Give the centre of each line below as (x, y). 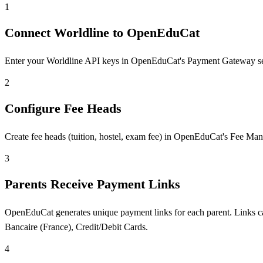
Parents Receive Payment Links (92, 184)
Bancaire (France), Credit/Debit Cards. (76, 227)
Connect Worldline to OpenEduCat (102, 33)
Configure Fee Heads (63, 109)
